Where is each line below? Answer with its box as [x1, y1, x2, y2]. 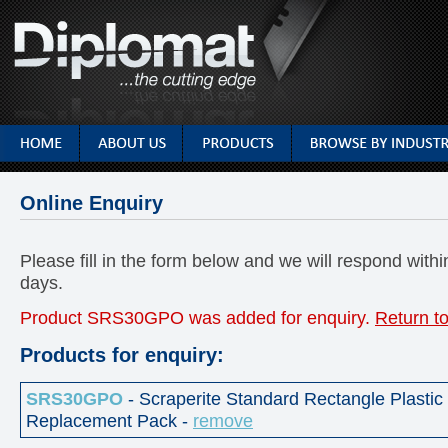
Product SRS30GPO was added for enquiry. [20, 307, 375, 329]
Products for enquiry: [20, 343, 224, 366]
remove [193, 409, 253, 431]
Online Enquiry [20, 192, 163, 214]
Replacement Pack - [26, 409, 193, 431]
